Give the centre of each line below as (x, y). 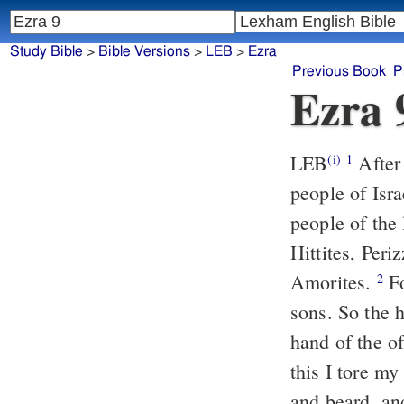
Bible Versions (144, 52)
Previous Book (339, 72)
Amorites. (334, 282)
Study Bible (46, 52)
